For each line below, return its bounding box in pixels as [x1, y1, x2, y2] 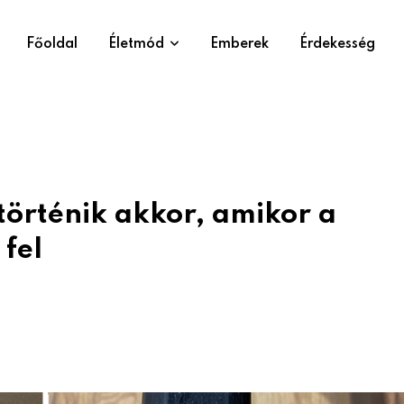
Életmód [108, 37, 164, 51]
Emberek [210, 37, 269, 51]
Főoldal [26, 37, 78, 51]
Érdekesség [299, 37, 375, 51]
